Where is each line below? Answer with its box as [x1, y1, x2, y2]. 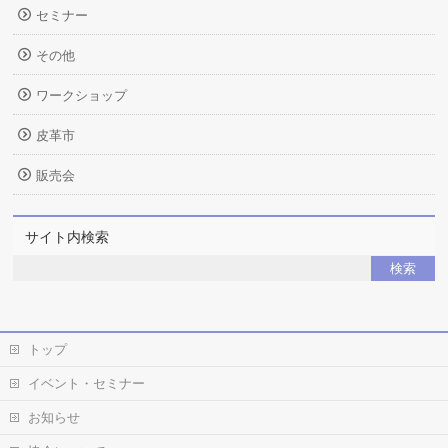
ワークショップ [36, 88, 128, 103]
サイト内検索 [25, 230, 110, 245]
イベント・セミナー [28, 376, 145, 391]
